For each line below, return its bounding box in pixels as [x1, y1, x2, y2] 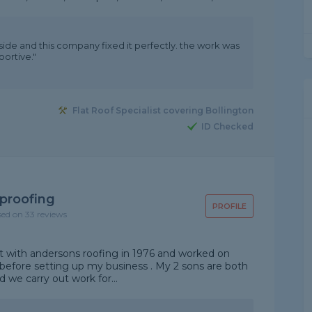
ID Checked [201, 121, 253, 132]
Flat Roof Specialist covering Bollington [72, 105, 253, 116]
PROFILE [212, 201, 247, 211]
